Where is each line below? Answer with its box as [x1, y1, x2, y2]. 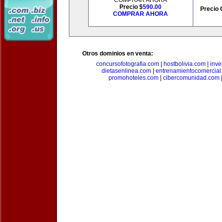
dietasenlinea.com [101, 67, 151, 74]
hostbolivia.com [163, 60, 206, 67]
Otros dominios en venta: [82, 50, 153, 57]
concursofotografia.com [96, 60, 159, 67]
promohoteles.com [109, 74, 159, 81]
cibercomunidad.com [163, 74, 220, 81]
